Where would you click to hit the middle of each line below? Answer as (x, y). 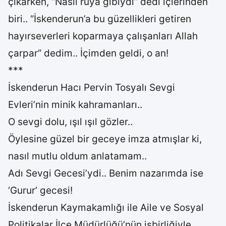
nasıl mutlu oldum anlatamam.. (77, 156)
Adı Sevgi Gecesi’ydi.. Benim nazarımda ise (106, 173)
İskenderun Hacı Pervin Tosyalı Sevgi (92, 88)
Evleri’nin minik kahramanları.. (75, 105)
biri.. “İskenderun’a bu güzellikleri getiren (100, 19)
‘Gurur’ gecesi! (40, 190)
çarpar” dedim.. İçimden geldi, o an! (88, 53)
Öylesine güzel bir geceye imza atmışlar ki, (105, 139)
